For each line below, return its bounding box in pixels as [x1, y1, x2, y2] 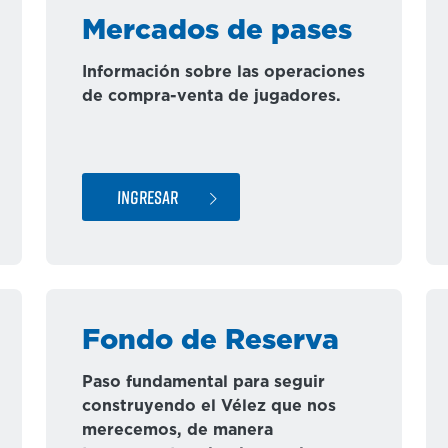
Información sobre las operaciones [82, 64, 365, 80]
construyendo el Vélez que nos [82, 398, 336, 414]
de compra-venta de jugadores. [82, 88, 341, 104]
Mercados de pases [82, 17, 352, 45]
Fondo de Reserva [82, 327, 339, 355]
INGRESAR [116, 185, 179, 208]
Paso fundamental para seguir [82, 374, 325, 390]
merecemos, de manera [82, 422, 273, 438]
